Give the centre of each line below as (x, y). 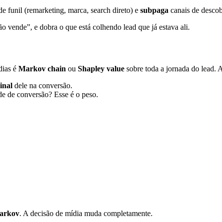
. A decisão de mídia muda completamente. (86, 214)
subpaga (154, 10)
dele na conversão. (42, 86)
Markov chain (42, 69)
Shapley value (101, 69)
